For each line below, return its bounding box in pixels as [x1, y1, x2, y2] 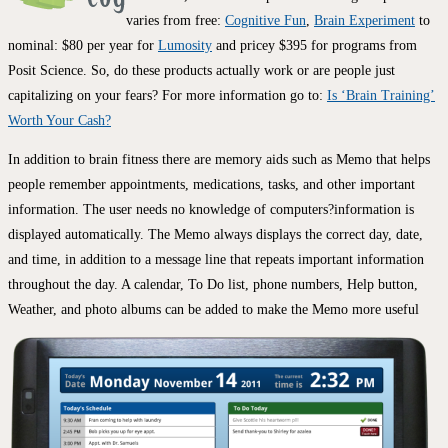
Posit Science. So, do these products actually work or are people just [8, 63, 395, 79]
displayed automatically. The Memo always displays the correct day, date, [8, 227, 423, 243]
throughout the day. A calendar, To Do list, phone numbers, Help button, [8, 277, 418, 293]
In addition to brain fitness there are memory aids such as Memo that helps [8, 152, 430, 168]
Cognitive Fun [225, 13, 306, 29]
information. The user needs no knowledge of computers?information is [8, 202, 414, 218]
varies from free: [126, 13, 225, 29]
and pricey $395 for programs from [212, 38, 417, 54]
